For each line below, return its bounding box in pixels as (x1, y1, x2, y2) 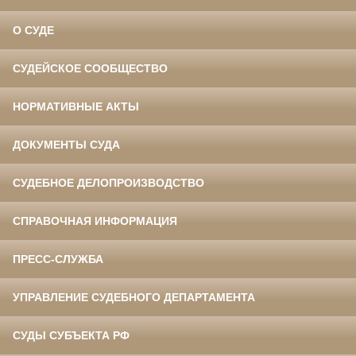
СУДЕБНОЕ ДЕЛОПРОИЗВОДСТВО (13, 176, 204, 190)
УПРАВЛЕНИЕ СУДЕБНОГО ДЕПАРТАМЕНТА (13, 291, 255, 304)
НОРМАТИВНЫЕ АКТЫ (13, 100, 139, 114)
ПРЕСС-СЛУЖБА (13, 253, 103, 266)
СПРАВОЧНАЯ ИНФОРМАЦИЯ (13, 215, 177, 228)
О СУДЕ (13, 24, 54, 37)
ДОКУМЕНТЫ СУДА (13, 138, 120, 152)
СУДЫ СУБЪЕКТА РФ (13, 329, 130, 342)
